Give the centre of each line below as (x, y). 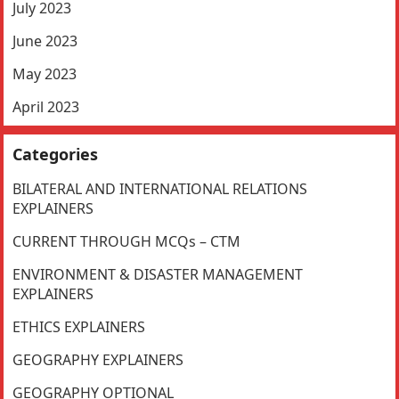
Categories (56, 155)
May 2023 (45, 74)
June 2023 (45, 41)
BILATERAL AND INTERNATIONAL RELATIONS (160, 189)
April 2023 (46, 107)
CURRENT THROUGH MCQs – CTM (127, 242)
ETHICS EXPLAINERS (79, 327)
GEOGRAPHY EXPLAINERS (98, 360)
